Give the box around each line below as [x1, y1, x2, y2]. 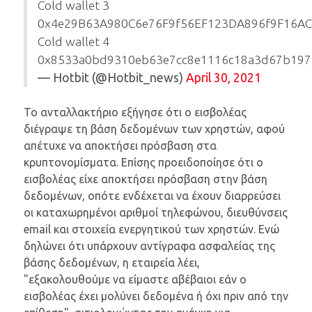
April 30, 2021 [186, 71, 261, 85]
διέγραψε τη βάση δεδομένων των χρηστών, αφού [24, 123, 285, 136]
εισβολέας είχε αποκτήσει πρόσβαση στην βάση [24, 173, 267, 186]
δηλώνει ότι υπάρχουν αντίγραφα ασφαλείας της [24, 240, 275, 253]
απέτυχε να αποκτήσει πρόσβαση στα [24, 139, 217, 153]
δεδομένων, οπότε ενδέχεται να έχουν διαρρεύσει [24, 189, 281, 203]
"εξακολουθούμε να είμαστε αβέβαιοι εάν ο [24, 273, 247, 286]
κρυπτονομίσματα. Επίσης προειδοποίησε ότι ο [24, 156, 263, 169]
